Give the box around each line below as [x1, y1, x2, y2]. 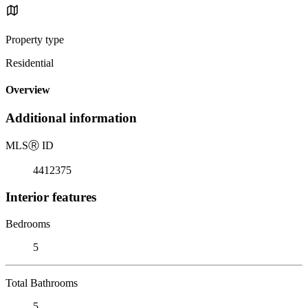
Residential [5, 56, 54, 69]
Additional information [5, 111, 137, 126]
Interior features [5, 189, 96, 204]
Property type [5, 33, 64, 45]
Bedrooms [5, 217, 50, 230]
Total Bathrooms [5, 276, 78, 289]
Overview [5, 84, 50, 96]
